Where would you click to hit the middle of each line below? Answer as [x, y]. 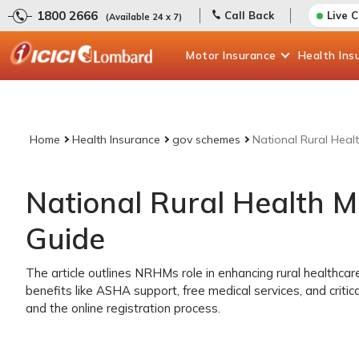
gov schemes [206, 139]
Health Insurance [116, 139]
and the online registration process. [123, 308]
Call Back [249, 15]
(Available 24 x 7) [144, 17]
